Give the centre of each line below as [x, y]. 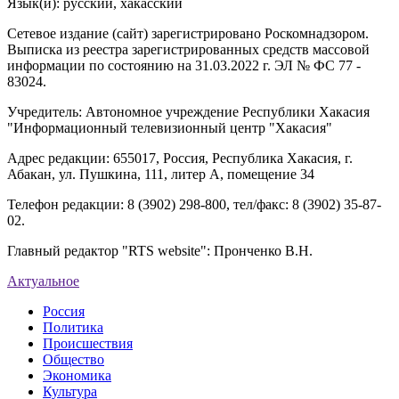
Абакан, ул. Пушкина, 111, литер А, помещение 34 [161, 175]
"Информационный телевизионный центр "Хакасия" [170, 128]
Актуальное [43, 281]
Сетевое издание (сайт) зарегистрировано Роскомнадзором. [188, 34]
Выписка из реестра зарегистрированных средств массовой [188, 50]
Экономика [77, 376]
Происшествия [88, 344]
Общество [73, 360]
